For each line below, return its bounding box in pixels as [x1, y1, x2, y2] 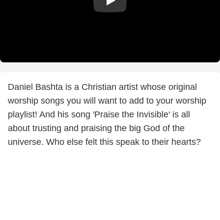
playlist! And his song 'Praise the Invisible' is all [8, 110, 190, 119]
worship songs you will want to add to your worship [8, 96, 206, 106]
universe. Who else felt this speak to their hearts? [8, 137, 201, 147]
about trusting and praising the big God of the [8, 123, 185, 133]
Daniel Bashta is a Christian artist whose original [8, 82, 197, 92]
